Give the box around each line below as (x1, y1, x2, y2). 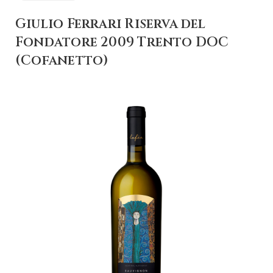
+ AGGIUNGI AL (95, 206, 178, 221)
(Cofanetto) (15, 51, 109, 69)
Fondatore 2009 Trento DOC (15, 33, 229, 51)
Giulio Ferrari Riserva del (15, 15, 206, 33)
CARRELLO (108, 216, 165, 231)
